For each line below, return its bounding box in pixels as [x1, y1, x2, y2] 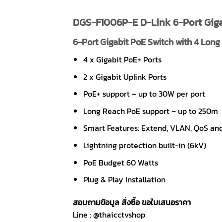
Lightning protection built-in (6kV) [83, 139, 206, 151]
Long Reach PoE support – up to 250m [83, 105, 218, 117]
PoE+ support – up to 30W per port [83, 88, 205, 100]
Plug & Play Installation [83, 173, 166, 186]
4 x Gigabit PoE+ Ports [83, 54, 162, 65]
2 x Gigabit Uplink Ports [83, 70, 166, 83]
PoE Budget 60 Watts [83, 156, 158, 168]
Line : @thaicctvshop [73, 208, 145, 221]
